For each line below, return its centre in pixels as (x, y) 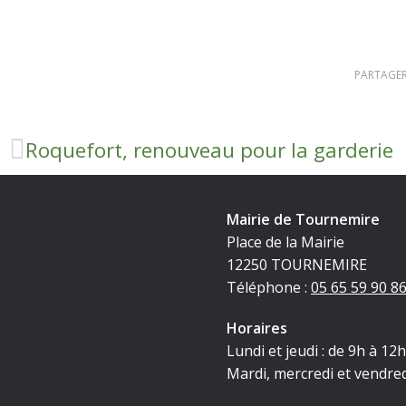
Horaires (256, 329)
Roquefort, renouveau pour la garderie (209, 150)
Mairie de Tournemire (303, 220)
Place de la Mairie (285, 242)
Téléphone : (268, 288)
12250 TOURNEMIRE (296, 265)
